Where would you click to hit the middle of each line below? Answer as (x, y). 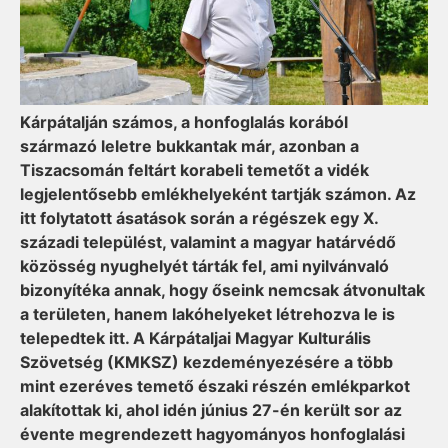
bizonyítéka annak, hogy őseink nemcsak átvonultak (222, 290)
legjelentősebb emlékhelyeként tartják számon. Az (218, 194)
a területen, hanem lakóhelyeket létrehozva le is (207, 314)
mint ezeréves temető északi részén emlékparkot (215, 386)
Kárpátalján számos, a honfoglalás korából (184, 122)
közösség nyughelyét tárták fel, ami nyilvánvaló (204, 266)
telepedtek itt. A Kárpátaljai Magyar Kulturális (195, 338)
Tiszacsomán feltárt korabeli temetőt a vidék (194, 170)
